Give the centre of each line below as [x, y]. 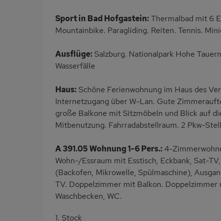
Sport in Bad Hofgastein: [102, 19]
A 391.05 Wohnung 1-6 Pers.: [109, 149]
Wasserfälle [75, 66]
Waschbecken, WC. [89, 196]
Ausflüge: [74, 54]
